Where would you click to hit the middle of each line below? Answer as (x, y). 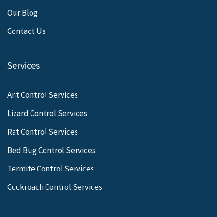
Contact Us (26, 31)
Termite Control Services (51, 168)
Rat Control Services (43, 132)
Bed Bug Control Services (51, 150)
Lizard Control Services (47, 113)
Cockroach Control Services (55, 187)
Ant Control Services (43, 95)
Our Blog (23, 12)
